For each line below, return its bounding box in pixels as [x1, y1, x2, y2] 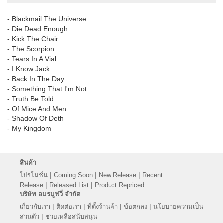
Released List [49, 181, 89, 189]
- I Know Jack [7, 64, 50, 73]
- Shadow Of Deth [7, 114, 64, 122]
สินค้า [20, 158, 36, 166]
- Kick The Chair [7, 34, 58, 43]
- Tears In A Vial [7, 54, 56, 63]
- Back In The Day [7, 74, 64, 83]
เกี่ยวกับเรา [20, 202, 50, 210]
